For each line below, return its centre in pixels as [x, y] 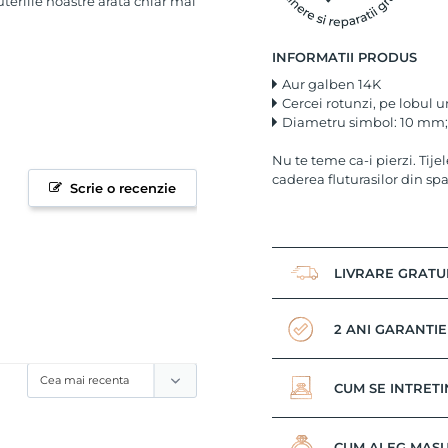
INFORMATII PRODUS [344, 56]
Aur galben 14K [331, 83]
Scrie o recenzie [123, 187]
